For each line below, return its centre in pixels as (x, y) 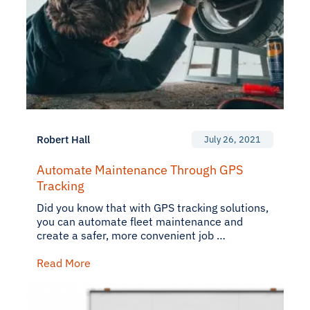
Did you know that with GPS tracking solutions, (153, 208)
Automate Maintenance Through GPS (140, 170)
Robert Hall (63, 139)
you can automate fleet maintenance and (140, 221)
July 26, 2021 (232, 139)
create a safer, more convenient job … (131, 235)
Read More (64, 263)
